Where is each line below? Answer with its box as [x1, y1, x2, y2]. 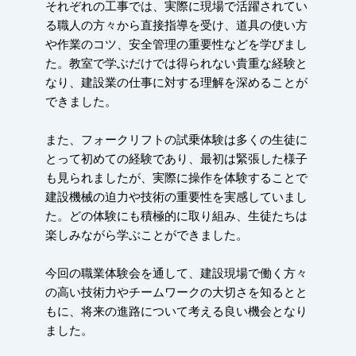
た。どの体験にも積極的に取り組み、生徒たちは [44, 210, 308, 226]
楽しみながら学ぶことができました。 [44, 229, 248, 245]
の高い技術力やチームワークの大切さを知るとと [44, 286, 308, 302]
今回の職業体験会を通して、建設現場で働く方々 [44, 267, 308, 283]
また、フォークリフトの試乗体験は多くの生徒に [44, 133, 308, 149]
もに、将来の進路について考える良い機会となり [44, 305, 308, 321]
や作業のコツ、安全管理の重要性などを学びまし [44, 38, 308, 54]
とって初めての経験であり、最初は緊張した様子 [44, 153, 308, 168]
